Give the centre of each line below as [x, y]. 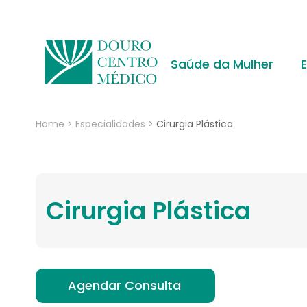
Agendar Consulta [124, 286]
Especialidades [110, 124]
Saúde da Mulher [222, 64]
